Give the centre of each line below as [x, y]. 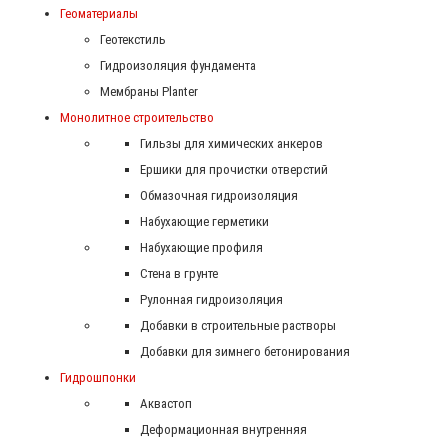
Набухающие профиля [201, 247]
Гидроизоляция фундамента [178, 65]
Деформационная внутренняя [223, 429]
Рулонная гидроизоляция [211, 299]
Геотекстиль [133, 39]
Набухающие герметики [204, 221]
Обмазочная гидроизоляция [219, 195]
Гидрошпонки [98, 377]
